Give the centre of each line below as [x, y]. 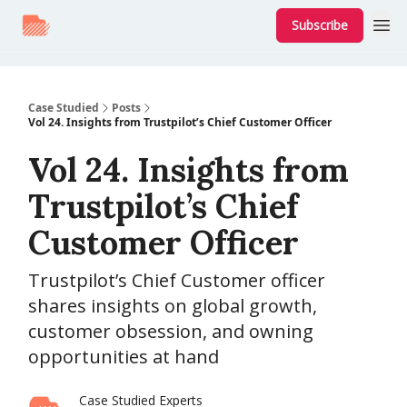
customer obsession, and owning [171, 331]
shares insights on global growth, [173, 306]
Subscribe [320, 25]
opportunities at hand [124, 357]
